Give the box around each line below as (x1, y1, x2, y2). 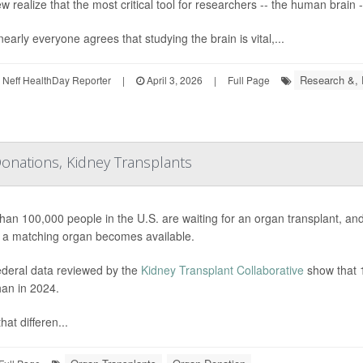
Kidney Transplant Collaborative (140, 262, 304, 278)
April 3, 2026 (143, 73, 203, 87)
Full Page (227, 73, 270, 87)
